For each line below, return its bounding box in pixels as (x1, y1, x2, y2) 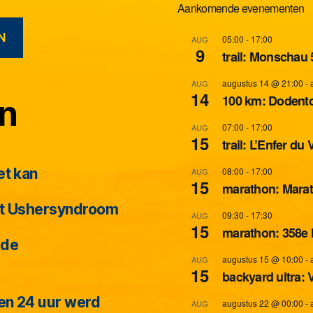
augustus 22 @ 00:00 (222, 296, 303, 309)
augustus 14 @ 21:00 (222, 76, 303, 89)
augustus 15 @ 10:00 (222, 252, 303, 265)
